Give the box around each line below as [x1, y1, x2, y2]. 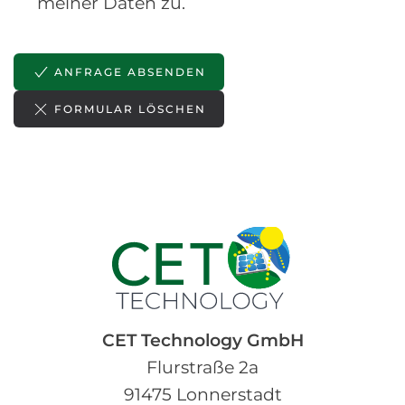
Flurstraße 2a [146, 357, 259, 379]
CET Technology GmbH [101, 330, 304, 352]
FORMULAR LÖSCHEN [54, 101, 206, 116]
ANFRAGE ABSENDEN [54, 64, 206, 79]
